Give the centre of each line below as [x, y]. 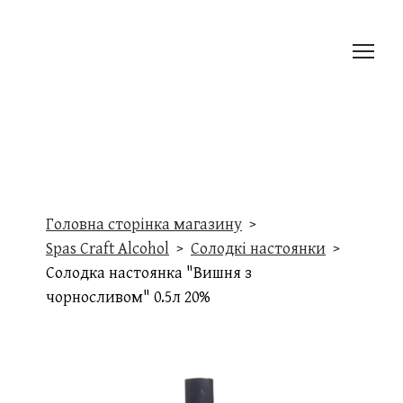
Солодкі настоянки [258, 247]
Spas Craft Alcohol [107, 247]
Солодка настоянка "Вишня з [149, 272]
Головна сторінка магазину [144, 223]
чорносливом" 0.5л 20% [128, 296]
